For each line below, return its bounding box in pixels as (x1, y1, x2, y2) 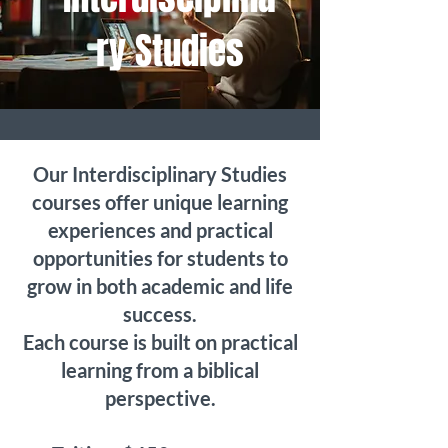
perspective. (104, 386, 216, 410)
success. (123, 302, 197, 326)
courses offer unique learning (32, 190, 288, 214)
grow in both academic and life (27, 274, 293, 298)
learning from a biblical (61, 358, 259, 382)
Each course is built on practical (22, 330, 298, 354)
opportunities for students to (32, 246, 288, 270)
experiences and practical (47, 218, 273, 242)
